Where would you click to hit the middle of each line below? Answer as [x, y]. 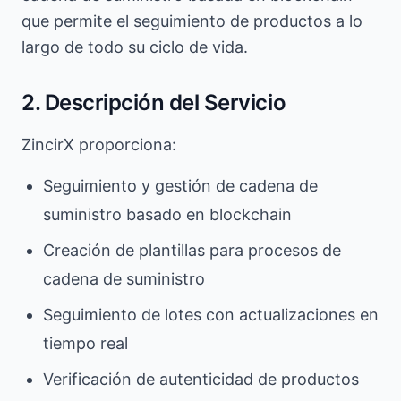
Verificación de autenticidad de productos [201, 379]
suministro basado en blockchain [167, 214]
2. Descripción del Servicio [154, 102]
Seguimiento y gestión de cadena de [180, 186]
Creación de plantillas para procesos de [192, 250]
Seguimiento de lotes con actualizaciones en [211, 315]
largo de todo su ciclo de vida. [135, 47]
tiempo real [85, 343]
